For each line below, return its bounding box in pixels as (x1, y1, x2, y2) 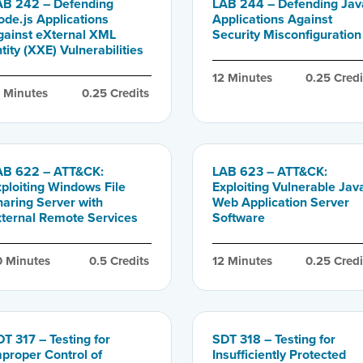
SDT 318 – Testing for (211, 329, 335, 348)
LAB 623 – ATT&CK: (211, 161, 327, 181)
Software (211, 207, 265, 227)
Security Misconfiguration (211, 24, 361, 44)
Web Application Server (211, 192, 349, 211)
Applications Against (211, 9, 332, 28)
